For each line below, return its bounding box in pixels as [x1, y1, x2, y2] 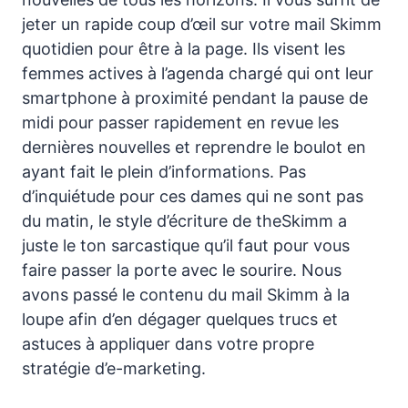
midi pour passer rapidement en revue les [22, 112, 339, 132]
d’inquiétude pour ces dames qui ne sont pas [22, 186, 363, 206]
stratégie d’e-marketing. [22, 358, 206, 378]
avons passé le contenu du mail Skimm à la [22, 284, 350, 304]
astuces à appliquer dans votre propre [22, 333, 314, 353]
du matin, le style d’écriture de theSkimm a [22, 210, 347, 230]
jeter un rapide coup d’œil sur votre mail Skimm [22, 14, 382, 34]
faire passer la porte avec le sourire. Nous [22, 260, 342, 280]
